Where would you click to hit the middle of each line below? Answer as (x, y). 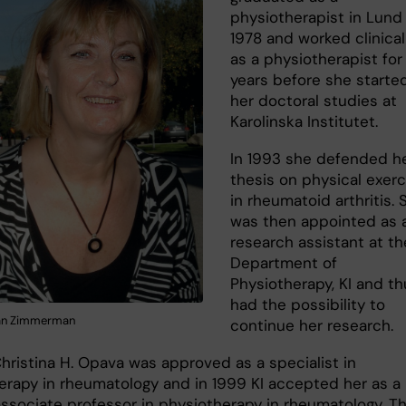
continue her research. (312, 326)
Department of (284, 263)
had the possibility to (308, 305)
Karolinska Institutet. (304, 122)
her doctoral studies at (314, 101)
